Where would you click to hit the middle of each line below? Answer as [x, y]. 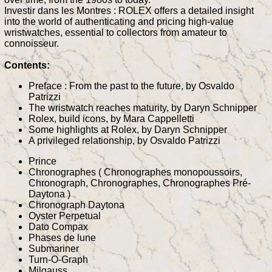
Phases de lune [62, 237]
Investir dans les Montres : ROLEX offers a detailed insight [129, 10]
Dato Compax [58, 226]
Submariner [54, 248]
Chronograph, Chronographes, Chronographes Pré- [140, 183]
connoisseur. [32, 43]
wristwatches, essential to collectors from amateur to [116, 32]
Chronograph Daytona [76, 205]
